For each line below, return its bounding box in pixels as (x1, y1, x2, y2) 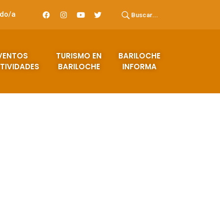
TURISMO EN (56, 51, 102, 61)
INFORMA (122, 61, 157, 72)
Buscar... (131, 11, 158, 19)
